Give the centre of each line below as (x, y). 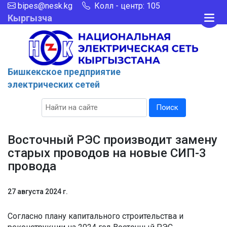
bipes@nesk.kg (45, 6)
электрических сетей (54, 84)
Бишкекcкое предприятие (64, 71)
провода (32, 166)
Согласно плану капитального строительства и (96, 216)
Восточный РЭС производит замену (112, 140)
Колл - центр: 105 (126, 6)
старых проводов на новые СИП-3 (107, 153)
